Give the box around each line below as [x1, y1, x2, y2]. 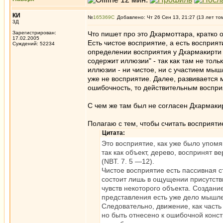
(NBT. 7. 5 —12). [102, 157, 154, 165]
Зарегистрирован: [12, 30, 56, 35]
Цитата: [102, 129, 125, 136]
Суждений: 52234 [12, 41, 55, 46]
